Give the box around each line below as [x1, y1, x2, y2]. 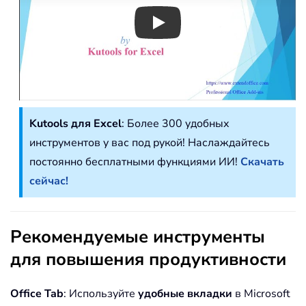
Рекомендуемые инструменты [10, 224, 265, 249]
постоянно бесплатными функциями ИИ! [29, 154, 240, 169]
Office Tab [10, 286, 64, 301]
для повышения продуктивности [10, 247, 286, 271]
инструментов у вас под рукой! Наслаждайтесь [29, 135, 270, 150]
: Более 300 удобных [122, 115, 229, 131]
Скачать [240, 154, 284, 169]
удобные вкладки [138, 286, 232, 301]
